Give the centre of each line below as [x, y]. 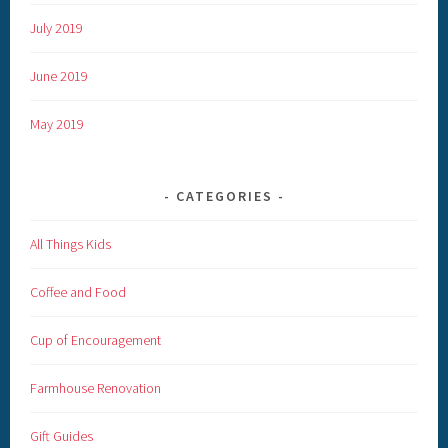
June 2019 [59, 76]
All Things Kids [71, 244]
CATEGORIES [224, 196]
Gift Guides [62, 435]
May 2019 [57, 124]
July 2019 [57, 28]
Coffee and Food [78, 292]
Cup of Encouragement [96, 340]
